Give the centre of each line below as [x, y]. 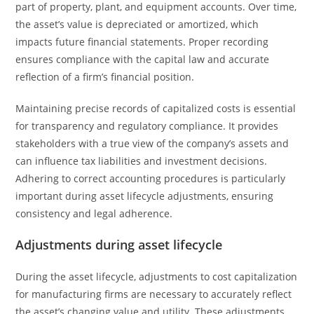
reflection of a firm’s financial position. [105, 77]
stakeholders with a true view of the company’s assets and [152, 143]
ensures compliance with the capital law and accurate [143, 59]
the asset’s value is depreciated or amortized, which [137, 24]
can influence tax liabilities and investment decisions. [142, 161]
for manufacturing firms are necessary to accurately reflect [154, 294]
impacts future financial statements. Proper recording [142, 42]
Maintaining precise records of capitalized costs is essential [156, 108]
